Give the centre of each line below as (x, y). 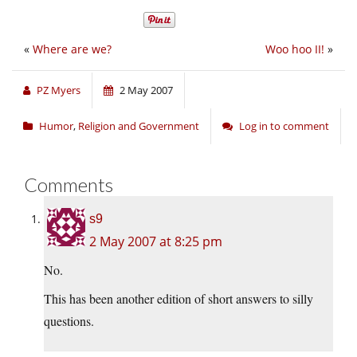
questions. (69, 321)
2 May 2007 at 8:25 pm (156, 242)
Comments (69, 185)
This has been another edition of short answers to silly (178, 299)
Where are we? (72, 49)
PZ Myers (59, 90)
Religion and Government (139, 126)
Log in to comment (284, 126)
